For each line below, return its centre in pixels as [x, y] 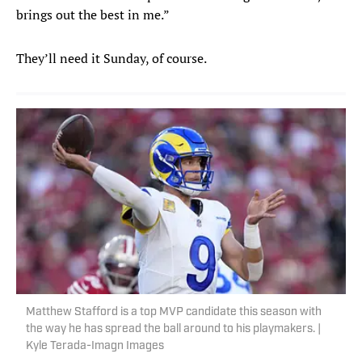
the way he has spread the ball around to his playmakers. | [173, 330]
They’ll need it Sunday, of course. [112, 59]
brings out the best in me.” [93, 15]
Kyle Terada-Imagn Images [95, 347]
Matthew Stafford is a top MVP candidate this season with [174, 313]
